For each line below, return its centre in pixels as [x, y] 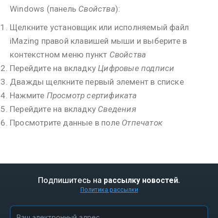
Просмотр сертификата [92, 95]
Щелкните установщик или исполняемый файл [99, 27]
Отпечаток [142, 123]
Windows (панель [44, 9]
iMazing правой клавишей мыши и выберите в [99, 41]
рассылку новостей [141, 180]
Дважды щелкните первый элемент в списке [97, 82]
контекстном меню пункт [60, 54]
